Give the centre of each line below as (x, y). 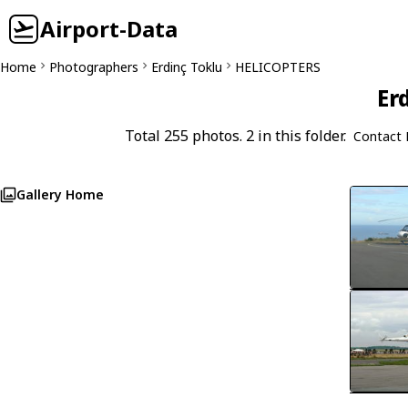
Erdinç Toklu (187, 67)
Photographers (94, 67)
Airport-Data (109, 29)
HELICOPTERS (278, 67)
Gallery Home (60, 194)
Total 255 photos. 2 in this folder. (235, 136)
